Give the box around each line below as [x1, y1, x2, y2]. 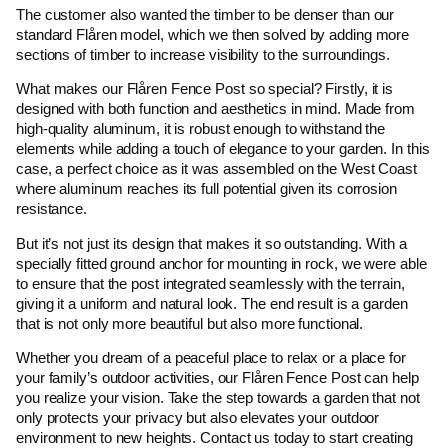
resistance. [16, 200, 87, 218]
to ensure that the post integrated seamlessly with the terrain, [16, 274, 405, 292]
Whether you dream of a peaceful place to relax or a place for [16, 348, 406, 366]
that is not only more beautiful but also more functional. [16, 314, 364, 332]
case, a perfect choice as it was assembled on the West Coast [16, 160, 417, 178]
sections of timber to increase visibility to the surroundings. [16, 45, 390, 63]
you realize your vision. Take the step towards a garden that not [16, 388, 420, 406]
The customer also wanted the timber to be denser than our [16, 5, 395, 23]
